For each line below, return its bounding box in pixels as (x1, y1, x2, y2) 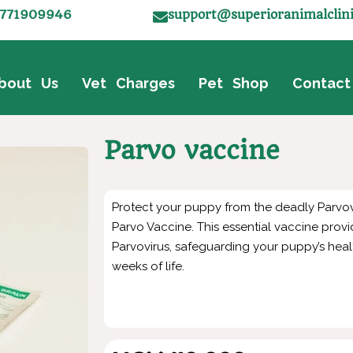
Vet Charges (82, 74, 175, 91)
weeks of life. (112, 258, 184, 273)
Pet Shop (199, 74, 269, 91)
